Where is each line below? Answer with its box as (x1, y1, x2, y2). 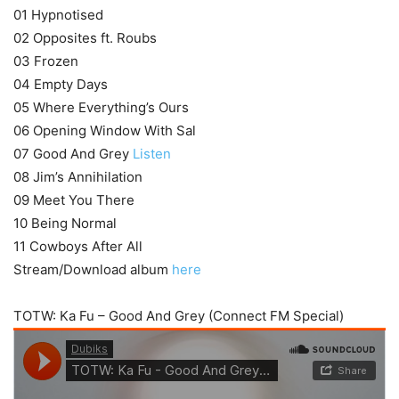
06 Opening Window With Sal (13, 121, 196, 139)
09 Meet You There (13, 191, 134, 208)
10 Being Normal (13, 214, 117, 232)
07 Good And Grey (13, 144, 133, 162)
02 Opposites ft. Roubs (13, 28, 157, 46)
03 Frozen (13, 52, 78, 69)
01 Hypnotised (13, 5, 103, 23)
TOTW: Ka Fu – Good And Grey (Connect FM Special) (13, 306, 344, 324)
